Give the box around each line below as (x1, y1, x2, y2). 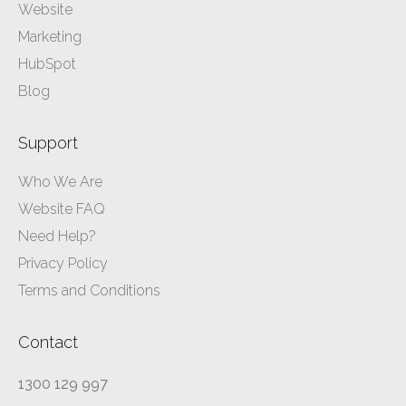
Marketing (18, 28, 82, 46)
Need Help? (18, 227, 96, 246)
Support (18, 133, 78, 153)
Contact (18, 333, 78, 353)
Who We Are (18, 173, 102, 191)
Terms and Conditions (18, 282, 160, 300)
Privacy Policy (18, 255, 108, 273)
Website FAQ (18, 200, 105, 218)
